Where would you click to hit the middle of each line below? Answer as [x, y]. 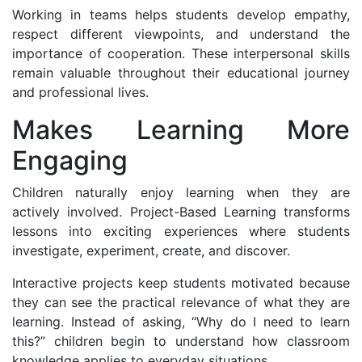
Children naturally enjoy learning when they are [181, 192]
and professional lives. [80, 92]
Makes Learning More [181, 129]
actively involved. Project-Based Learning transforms [181, 211]
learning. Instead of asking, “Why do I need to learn [181, 321]
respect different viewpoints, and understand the [181, 34]
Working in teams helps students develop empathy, [181, 14]
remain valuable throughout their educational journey [181, 72]
